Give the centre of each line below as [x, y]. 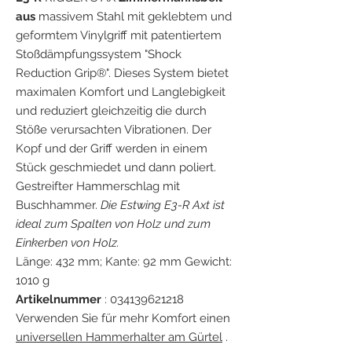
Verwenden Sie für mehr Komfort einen [123, 318]
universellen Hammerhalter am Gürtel [119, 337]
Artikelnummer [59, 299]
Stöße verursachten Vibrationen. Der [114, 130]
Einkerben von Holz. [68, 243]
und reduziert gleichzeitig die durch [111, 111]
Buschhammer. [58, 205]
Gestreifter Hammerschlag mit [98, 186]
